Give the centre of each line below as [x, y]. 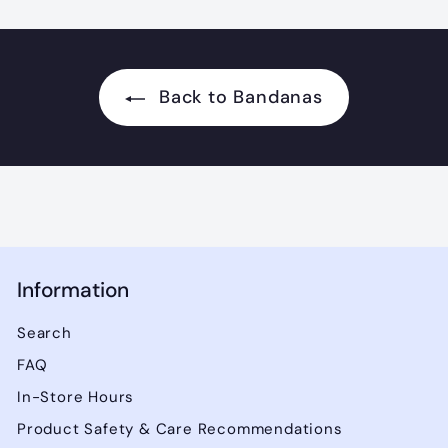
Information [73, 290]
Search [44, 333]
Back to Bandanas [238, 97]
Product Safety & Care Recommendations [180, 429]
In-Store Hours [76, 397]
